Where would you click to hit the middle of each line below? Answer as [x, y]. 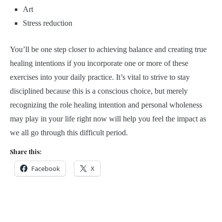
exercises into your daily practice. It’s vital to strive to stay [100, 77]
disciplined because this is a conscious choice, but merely [99, 91]
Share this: [26, 152]
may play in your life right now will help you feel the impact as [108, 119]
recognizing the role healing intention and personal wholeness [106, 105]
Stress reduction [47, 23]
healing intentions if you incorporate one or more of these [99, 63]
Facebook [46, 169]
